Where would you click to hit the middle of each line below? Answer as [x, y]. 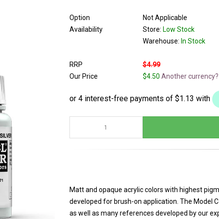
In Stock [193, 41]
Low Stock [178, 29]
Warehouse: [162, 41]
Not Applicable [165, 18]
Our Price [83, 76]
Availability [86, 29]
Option [79, 18]
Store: [153, 29]
